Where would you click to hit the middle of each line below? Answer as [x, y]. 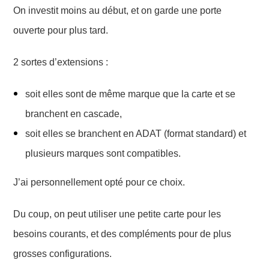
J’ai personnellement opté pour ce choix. [99, 182]
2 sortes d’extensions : [61, 62]
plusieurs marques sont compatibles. [103, 153]
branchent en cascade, [74, 113]
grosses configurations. [63, 253]
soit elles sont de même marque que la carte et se [131, 94]
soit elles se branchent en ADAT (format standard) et [136, 133]
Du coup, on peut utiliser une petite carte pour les [117, 214]
